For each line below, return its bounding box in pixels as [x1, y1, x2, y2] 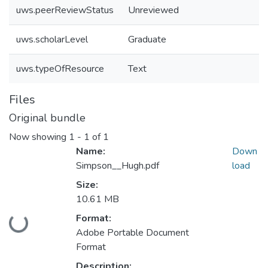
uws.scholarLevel [16, 33, 88, 46]
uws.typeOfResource [16, 62, 104, 75]
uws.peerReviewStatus [16, 4, 114, 17]
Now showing [9, 130, 69, 144]
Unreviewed [128, 4, 179, 17]
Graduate [128, 33, 166, 46]
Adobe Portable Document [76, 226, 189, 240]
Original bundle [9, 111, 86, 125]
